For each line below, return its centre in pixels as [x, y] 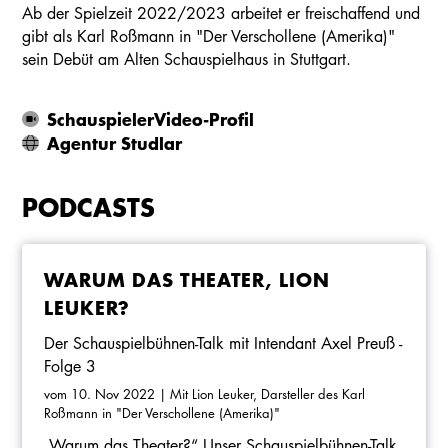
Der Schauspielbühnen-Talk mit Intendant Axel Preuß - [223, 343]
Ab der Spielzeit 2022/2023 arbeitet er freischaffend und [221, 13]
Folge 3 [70, 366]
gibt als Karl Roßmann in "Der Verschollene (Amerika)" [209, 36]
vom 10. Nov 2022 [101, 393]
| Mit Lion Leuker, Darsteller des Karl [262, 393]
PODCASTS [89, 206]
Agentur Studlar [114, 142]
